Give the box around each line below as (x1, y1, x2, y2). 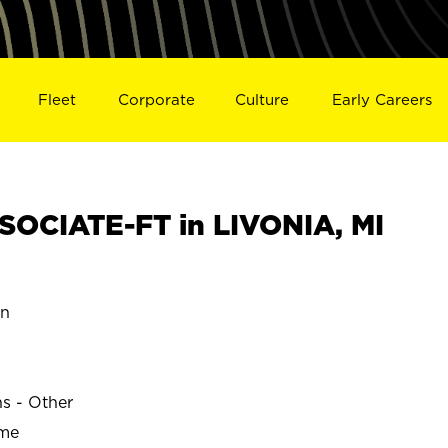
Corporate (117, 90, 195, 108)
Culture (235, 90, 290, 108)
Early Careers (332, 90, 433, 108)
